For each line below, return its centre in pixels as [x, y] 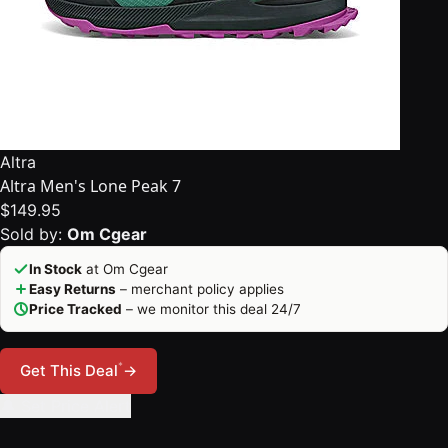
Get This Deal [69, 370]
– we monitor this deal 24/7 [211, 309]
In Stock [55, 269]
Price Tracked [75, 309]
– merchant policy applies [200, 289]
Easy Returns [72, 289]
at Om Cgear [125, 269]
